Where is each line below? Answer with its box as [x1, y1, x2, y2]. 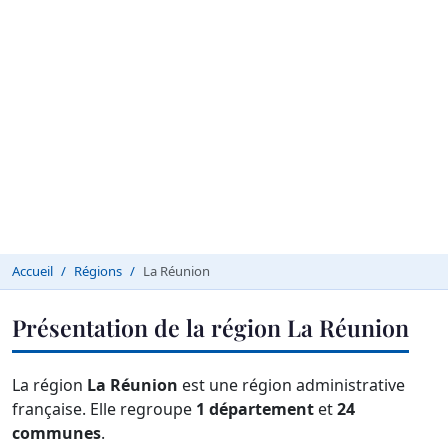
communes [12, 422, 101, 445]
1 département [196, 398, 314, 421]
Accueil [12, 261, 53, 280]
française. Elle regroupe [12, 398, 196, 421]
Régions [74, 261, 122, 280]
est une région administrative [178, 374, 405, 397]
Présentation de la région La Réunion [12, 311, 409, 343]
